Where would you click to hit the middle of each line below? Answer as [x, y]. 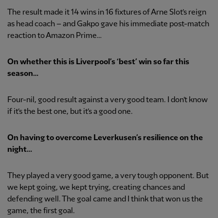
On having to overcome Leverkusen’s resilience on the [105, 138]
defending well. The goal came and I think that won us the [105, 200]
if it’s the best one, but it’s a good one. [70, 112]
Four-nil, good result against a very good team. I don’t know [108, 100]
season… [23, 74]
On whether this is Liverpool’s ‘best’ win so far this [98, 62]
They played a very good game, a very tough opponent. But [108, 176]
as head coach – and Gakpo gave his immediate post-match [108, 24]
